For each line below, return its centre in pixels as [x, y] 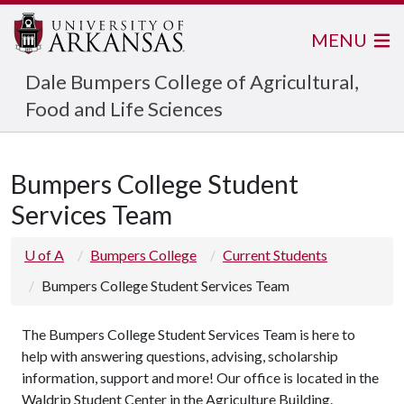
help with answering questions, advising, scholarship [180, 356]
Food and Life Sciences [124, 109]
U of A [44, 255]
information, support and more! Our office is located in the [200, 377]
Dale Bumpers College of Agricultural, [192, 82]
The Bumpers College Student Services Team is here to [188, 334]
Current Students [275, 255]
